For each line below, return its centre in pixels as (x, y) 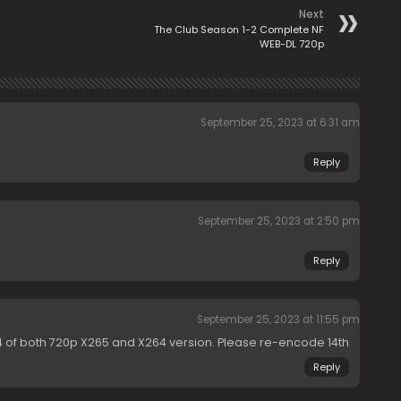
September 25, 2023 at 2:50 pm (278, 221)
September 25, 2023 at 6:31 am (280, 122)
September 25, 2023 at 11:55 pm (278, 319)
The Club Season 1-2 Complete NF (239, 29)
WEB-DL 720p (291, 43)
